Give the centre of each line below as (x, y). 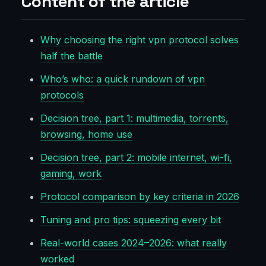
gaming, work (71, 174)
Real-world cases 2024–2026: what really (134, 243)
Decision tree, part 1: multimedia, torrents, (134, 118)
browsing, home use (86, 134)
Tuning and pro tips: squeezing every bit (131, 220)
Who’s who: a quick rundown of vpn (123, 79)
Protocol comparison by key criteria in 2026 (140, 197)
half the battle (72, 56)
